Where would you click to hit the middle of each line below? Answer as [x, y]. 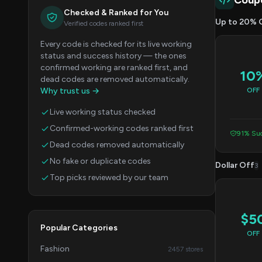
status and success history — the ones [113, 56]
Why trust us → [70, 91]
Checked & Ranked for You [116, 13]
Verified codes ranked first [104, 23]
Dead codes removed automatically [117, 145]
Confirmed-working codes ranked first [122, 128]
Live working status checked [103, 112]
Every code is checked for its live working [116, 44]
